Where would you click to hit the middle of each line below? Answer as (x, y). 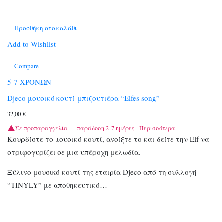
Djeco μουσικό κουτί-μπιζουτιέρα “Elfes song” (83, 98)
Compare (27, 66)
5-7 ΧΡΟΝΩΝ (29, 82)
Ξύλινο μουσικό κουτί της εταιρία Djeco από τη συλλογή (102, 172)
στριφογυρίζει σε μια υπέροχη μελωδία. (74, 152)
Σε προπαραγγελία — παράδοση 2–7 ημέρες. (76, 128)
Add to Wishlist (31, 43)
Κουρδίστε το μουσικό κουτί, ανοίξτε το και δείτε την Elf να (108, 139)
